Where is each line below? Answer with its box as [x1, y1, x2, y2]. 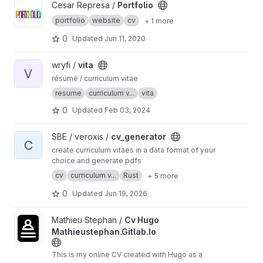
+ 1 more [144, 16, 174, 25]
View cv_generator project [14, 131, 116, 141]
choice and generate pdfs [52, 156, 141, 165]
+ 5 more [147, 171, 178, 180]
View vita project [14, 60, 79, 70]
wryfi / [52, 60, 78, 70]
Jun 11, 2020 [104, 33, 146, 43]
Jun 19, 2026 [104, 188, 147, 198]
